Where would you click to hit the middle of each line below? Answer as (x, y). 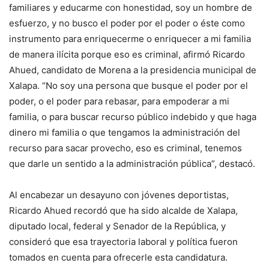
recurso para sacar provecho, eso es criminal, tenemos (125, 148)
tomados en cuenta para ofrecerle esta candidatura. (118, 258)
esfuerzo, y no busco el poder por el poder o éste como (127, 23)
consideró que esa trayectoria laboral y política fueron (123, 242)
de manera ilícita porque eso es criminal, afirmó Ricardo (127, 55)
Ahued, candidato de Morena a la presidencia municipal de (133, 70)
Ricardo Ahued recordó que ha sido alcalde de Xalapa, (123, 211)
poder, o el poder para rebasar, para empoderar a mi (119, 101)
